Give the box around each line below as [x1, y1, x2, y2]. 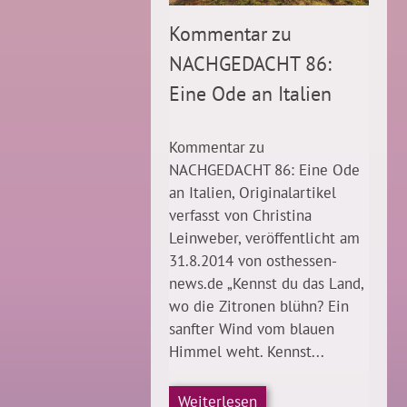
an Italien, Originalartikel [169, 183, 336, 203]
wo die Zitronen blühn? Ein [169, 296, 349, 317]
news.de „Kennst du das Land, [169, 273, 363, 294]
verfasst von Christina [169, 205, 312, 226]
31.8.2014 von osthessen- [169, 251, 337, 272]
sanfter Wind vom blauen [169, 319, 334, 340]
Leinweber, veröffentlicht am [169, 228, 360, 249]
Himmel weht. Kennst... [169, 342, 324, 362]
